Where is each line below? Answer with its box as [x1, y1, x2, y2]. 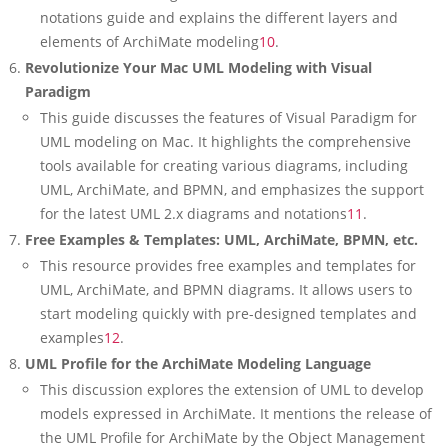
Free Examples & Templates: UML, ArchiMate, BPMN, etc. [25, 230, 418, 249]
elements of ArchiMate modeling [40, 32, 259, 51]
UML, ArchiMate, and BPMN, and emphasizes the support [40, 180, 424, 199]
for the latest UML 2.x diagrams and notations [40, 204, 347, 223]
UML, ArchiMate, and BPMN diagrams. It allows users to [40, 280, 412, 299]
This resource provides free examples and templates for [40, 256, 416, 275]
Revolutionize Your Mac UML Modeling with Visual [25, 58, 372, 77]
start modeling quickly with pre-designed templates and [40, 304, 417, 323]
